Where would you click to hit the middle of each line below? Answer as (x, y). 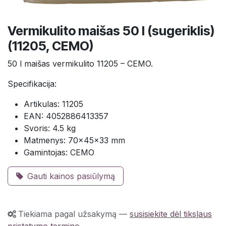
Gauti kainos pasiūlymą (71, 176)
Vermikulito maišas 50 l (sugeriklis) (111, 31)
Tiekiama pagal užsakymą (67, 214)
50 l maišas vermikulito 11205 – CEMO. (80, 64)
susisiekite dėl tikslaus (171, 214)
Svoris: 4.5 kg (50, 128)
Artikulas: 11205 (53, 104)
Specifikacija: (32, 84)
